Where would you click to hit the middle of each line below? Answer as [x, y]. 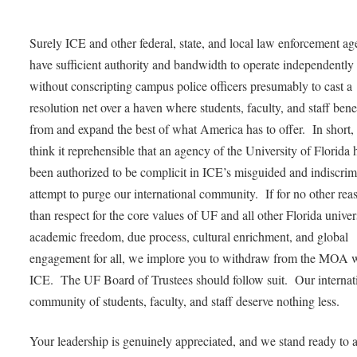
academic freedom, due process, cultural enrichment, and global [189, 236]
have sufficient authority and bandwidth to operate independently [192, 64]
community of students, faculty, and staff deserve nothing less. [185, 300]
